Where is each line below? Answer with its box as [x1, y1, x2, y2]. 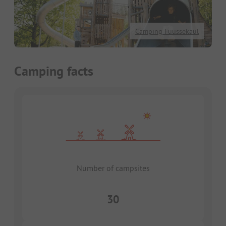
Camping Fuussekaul [135, 27, 199, 36]
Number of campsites [76, 163, 150, 174]
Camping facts [14, 63, 93, 80]
